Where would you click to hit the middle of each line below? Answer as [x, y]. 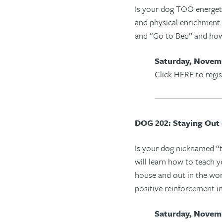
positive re [153, 188]
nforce [185, 188]
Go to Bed [171, 35]
